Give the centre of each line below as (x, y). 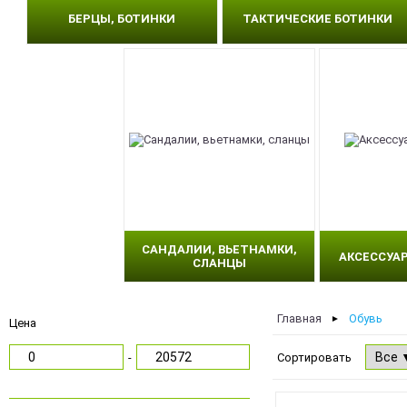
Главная (299, 318)
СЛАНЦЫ (220, 263)
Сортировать (314, 357)
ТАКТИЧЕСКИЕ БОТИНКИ (317, 18)
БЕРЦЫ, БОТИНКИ (122, 18)
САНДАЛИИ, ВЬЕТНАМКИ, (220, 249)
